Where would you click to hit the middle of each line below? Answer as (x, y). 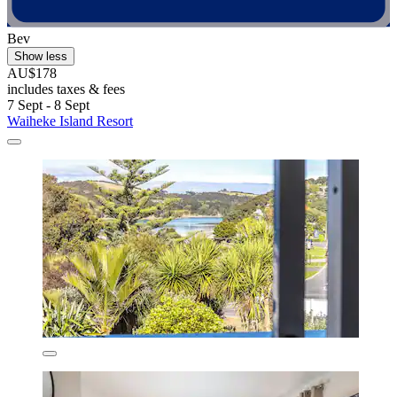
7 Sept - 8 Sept (48, 105)
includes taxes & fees (66, 89)
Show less (41, 56)
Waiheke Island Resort (70, 121)
